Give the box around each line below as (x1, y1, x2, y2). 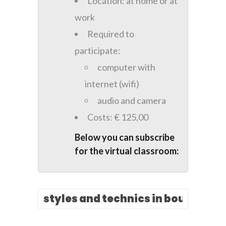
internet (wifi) (84, 78, 139, 90)
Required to (87, 28, 134, 40)
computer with (97, 62, 155, 73)
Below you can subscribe (74, 132, 175, 143)
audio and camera (97, 95, 166, 106)
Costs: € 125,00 (87, 111, 148, 123)
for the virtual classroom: (74, 145, 179, 157)
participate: (74, 45, 121, 56)
